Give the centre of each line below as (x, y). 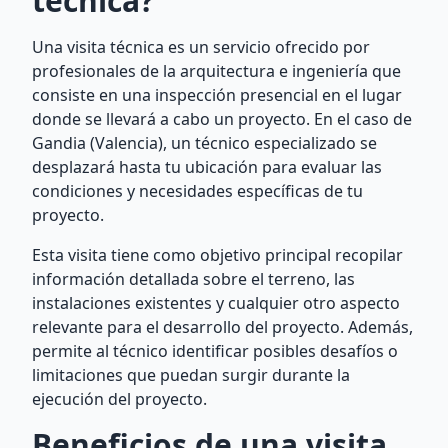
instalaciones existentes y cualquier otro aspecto (216, 303)
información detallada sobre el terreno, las (193, 279)
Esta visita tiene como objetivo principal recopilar (217, 255)
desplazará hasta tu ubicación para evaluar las (207, 167)
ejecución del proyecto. (119, 399)
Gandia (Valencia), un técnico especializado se (204, 143)
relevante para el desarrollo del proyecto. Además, (222, 327)
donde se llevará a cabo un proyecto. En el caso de (222, 119)
